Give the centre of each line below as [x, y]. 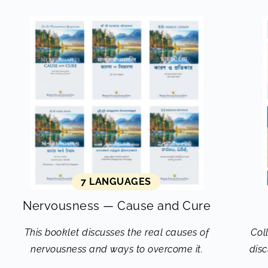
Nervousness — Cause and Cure [117, 206]
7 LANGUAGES [116, 182]
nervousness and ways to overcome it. [117, 249]
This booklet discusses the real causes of [117, 232]
